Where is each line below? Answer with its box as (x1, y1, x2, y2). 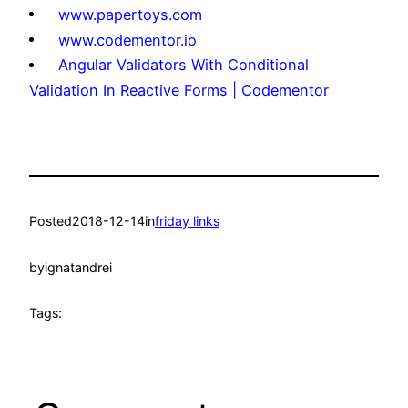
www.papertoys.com (58, 5, 203, 25)
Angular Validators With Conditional (58, 56, 310, 75)
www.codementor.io (58, 30, 198, 49)
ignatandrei (45, 259, 112, 275)
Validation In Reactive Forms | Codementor (29, 80, 329, 99)
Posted (29, 212, 72, 229)
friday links (155, 212, 219, 229)
